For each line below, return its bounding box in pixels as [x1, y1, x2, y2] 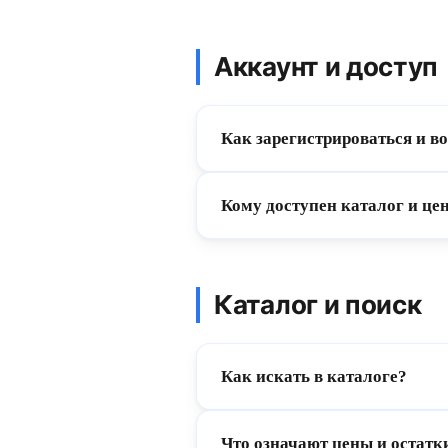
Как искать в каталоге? [221, 367, 407, 386]
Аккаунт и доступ [214, 51, 439, 82]
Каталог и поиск [214, 289, 422, 320]
